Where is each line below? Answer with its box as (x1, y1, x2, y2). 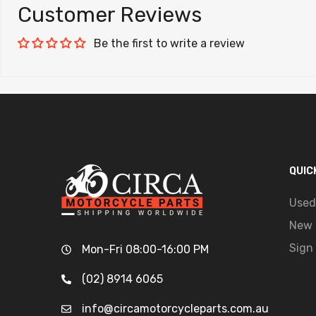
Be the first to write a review (94, 36, 245, 50)
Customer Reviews (18, 1, 202, 28)
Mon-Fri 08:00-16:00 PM (82, 242, 209, 256)
